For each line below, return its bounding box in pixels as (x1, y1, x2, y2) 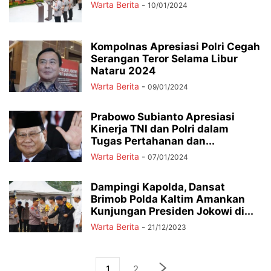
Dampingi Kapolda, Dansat (91, 181, 225, 193)
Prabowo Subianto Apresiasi (91, 111, 235, 123)
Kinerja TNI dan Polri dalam (91, 123, 229, 135)
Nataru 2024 (91, 65, 156, 77)
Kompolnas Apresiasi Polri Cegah (91, 41, 260, 53)
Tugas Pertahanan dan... (91, 135, 215, 147)
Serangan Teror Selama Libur (91, 53, 238, 65)
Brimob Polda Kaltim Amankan (91, 193, 245, 205)
